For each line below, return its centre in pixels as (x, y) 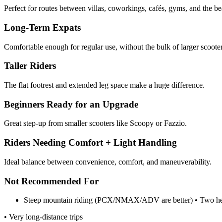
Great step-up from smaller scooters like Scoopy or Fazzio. (95, 123)
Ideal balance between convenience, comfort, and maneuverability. (108, 162)
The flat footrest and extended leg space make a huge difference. (104, 85)
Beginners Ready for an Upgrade (71, 104)
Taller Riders (30, 66)
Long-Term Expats (42, 27)
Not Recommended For (51, 181)
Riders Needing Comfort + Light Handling (90, 143)
